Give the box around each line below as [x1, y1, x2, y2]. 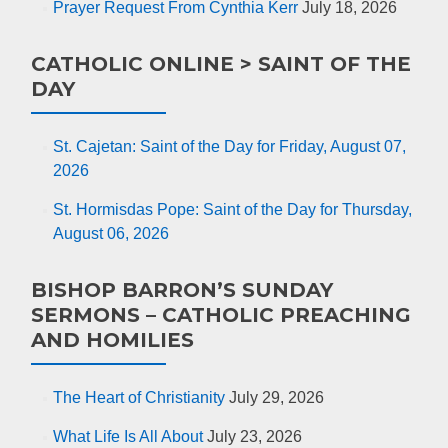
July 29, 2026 [228, 388, 324, 406]
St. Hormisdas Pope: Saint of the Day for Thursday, [52, 200, 412, 218]
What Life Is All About [52, 427, 203, 445]
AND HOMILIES [31, 327, 194, 352]
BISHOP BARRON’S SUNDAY [31, 277, 333, 302]
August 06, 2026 [52, 224, 169, 242]
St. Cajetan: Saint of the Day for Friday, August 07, [52, 137, 406, 155]
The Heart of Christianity [52, 388, 225, 406]
